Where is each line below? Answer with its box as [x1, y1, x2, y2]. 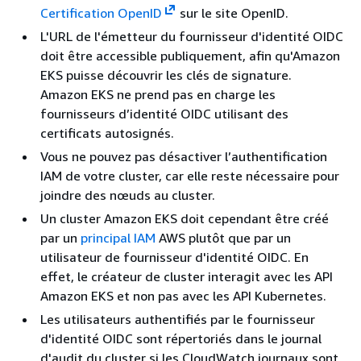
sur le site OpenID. [176, 5, 288, 21]
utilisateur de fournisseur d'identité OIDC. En [40, 249, 309, 265]
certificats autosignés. [40, 125, 174, 141]
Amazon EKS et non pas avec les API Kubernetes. [40, 288, 326, 304]
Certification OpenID [40, 5, 162, 21]
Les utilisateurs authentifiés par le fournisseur [40, 311, 315, 327]
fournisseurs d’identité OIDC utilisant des [40, 106, 288, 122]
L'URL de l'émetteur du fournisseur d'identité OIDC [40, 28, 343, 44]
